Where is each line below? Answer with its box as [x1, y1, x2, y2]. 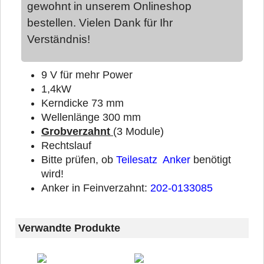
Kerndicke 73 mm [41, 97, 124, 109]
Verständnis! [27, 32, 90, 45]
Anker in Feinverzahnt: [41, 182, 150, 194]
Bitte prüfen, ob [41, 154, 116, 166]
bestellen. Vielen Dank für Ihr [27, 16, 173, 29]
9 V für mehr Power [41, 69, 133, 81]
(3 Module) [113, 126, 164, 137]
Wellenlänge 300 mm [41, 111, 141, 123]
